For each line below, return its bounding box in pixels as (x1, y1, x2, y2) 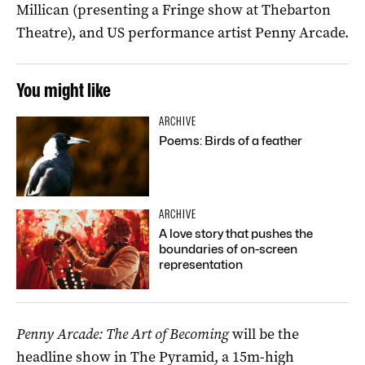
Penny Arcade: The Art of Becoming (16, 323, 229, 344)
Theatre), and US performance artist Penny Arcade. (16, 22, 349, 42)
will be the (232, 323, 299, 344)
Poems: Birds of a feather (159, 133, 303, 148)
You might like (16, 77, 111, 102)
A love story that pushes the (159, 226, 314, 241)
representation (159, 257, 244, 272)
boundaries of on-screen (159, 241, 298, 257)
